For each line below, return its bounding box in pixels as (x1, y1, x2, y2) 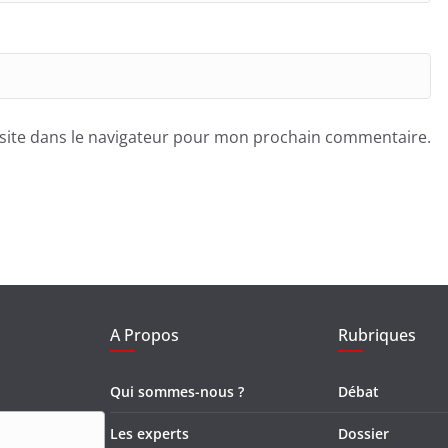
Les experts (110, 423, 189, 443)
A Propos (110, 323, 179, 346)
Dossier (338, 423, 389, 443)
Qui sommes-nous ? (110, 381, 244, 401)
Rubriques (338, 323, 416, 346)
